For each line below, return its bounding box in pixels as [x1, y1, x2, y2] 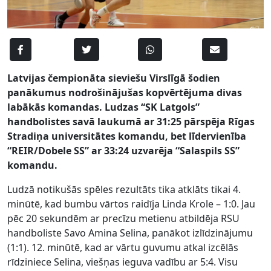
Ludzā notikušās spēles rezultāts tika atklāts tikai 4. [7, 182, 241, 196]
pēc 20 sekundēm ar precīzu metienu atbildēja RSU [7, 211, 240, 225]
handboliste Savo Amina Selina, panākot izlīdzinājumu [7, 226, 253, 240]
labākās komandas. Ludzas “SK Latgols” [7, 100, 200, 114]
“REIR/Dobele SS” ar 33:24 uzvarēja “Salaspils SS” [7, 143, 240, 157]
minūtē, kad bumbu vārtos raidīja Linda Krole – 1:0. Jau [7, 197, 255, 211]
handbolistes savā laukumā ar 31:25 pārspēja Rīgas [7, 114, 255, 128]
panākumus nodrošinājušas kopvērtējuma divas [7, 85, 242, 99]
